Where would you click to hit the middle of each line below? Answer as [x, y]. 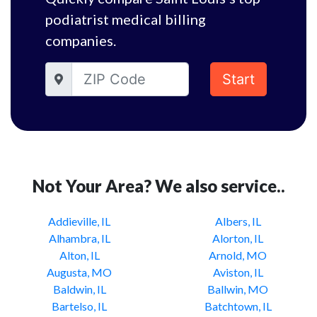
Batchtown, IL [238, 306]
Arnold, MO [238, 255]
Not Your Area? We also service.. [158, 186]
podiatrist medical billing [126, 19]
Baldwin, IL [79, 289]
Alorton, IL [238, 238]
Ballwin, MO [238, 289]
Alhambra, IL [79, 238]
